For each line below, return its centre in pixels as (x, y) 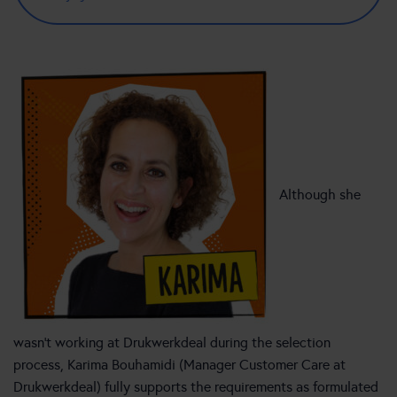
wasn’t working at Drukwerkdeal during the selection (172, 343)
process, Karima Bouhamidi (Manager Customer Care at (179, 365)
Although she (320, 195)
